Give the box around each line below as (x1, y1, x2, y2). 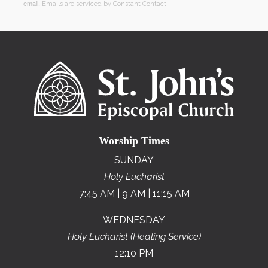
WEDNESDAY (103, 214, 165, 226)
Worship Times (99, 135, 169, 147)
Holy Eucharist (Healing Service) (67, 231, 201, 243)
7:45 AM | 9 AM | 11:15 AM (78, 188, 190, 200)
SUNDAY (114, 154, 154, 166)
